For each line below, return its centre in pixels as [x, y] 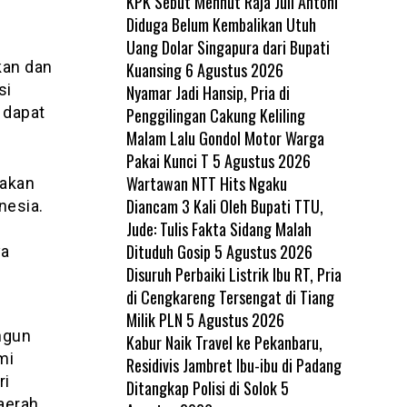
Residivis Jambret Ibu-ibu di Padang [233, 365]
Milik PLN [154, 319]
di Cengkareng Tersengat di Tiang [230, 297]
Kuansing [154, 69]
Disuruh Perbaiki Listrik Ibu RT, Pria [233, 274]
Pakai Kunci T [167, 160]
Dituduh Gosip [168, 251]
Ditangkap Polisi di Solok [201, 387]
